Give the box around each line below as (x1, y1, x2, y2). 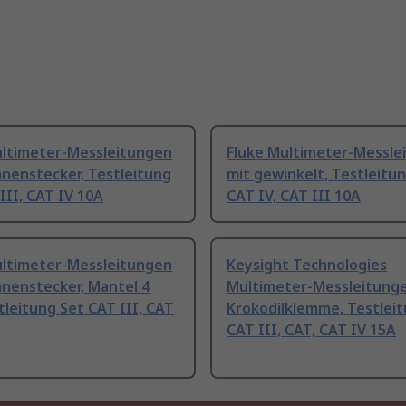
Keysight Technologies (227, 255, 387, 275)
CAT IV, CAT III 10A (227, 186, 361, 207)
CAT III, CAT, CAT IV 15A (227, 320, 396, 341)
